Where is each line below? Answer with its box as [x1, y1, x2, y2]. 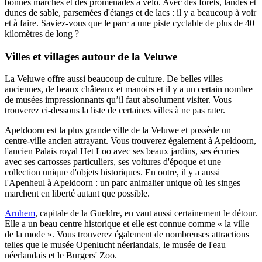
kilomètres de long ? [5, 29, 79, 39]
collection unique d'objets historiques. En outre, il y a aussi [5, 167, 220, 178]
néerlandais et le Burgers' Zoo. [5, 250, 117, 261]
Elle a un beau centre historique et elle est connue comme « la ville [5, 219, 249, 229]
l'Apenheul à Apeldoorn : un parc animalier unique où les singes [5, 178, 240, 188]
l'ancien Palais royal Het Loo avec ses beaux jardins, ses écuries [5, 146, 239, 157]
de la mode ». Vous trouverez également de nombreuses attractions [5, 229, 249, 240]
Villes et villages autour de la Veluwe [5, 50, 177, 63]
